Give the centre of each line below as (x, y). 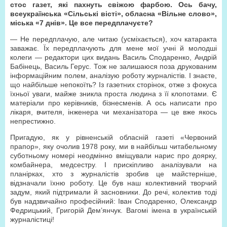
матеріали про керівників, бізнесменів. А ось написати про (113, 103)
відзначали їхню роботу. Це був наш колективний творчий (113, 183)
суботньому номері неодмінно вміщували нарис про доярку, (113, 156)
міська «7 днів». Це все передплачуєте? (82, 23)
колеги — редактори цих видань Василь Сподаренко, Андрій (113, 57)
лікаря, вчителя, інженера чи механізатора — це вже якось (113, 112)
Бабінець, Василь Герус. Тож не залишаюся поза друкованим (113, 66)
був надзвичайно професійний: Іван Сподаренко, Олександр (113, 201)
